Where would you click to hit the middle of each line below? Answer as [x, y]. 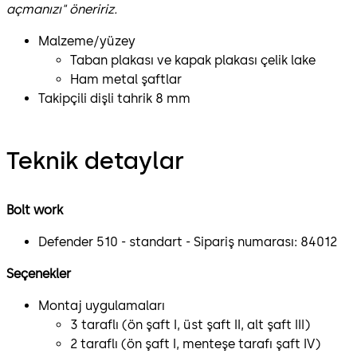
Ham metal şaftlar [126, 79]
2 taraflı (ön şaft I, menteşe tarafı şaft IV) [197, 343]
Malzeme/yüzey [87, 41]
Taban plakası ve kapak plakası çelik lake [193, 60]
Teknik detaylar [95, 160]
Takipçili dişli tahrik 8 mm [114, 98]
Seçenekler [39, 273]
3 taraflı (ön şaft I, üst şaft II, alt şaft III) [190, 324]
